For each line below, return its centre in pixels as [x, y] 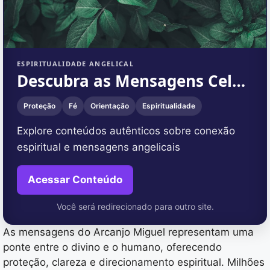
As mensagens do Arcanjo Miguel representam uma [128, 232]
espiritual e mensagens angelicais [99, 147]
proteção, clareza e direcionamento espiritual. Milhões [134, 262]
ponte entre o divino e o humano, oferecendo [112, 247]
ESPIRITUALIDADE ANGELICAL [75, 64]
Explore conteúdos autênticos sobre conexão [126, 131]
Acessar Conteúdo [75, 180]
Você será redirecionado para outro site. [135, 207]
